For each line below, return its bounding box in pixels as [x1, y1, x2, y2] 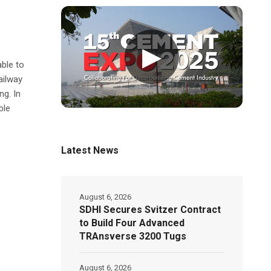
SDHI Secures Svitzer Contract [79, 203, 221, 215]
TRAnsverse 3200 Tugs [79, 230, 187, 242]
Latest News [61, 144, 119, 156]
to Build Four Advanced [79, 217, 185, 229]
